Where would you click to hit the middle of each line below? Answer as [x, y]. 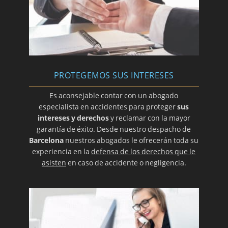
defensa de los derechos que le [144, 152]
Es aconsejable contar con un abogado [114, 96]
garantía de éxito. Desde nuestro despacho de [114, 129]
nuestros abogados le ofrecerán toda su [131, 140]
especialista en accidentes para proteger [108, 107]
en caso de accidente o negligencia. [126, 163]
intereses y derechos [73, 118]
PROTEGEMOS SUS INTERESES [114, 76]
